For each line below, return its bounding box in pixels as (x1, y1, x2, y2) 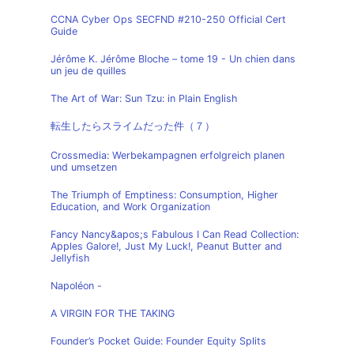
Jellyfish (51, 252, 89, 264)
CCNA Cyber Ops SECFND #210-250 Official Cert (51, 13, 286, 25)
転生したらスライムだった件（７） (51, 120, 215, 132)
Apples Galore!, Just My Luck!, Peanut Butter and (51, 240, 282, 252)
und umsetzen (51, 161, 117, 173)
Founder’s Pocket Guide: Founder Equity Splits (51, 335, 266, 347)
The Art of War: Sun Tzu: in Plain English (51, 92, 237, 104)
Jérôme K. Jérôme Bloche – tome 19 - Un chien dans (51, 53, 296, 65)
